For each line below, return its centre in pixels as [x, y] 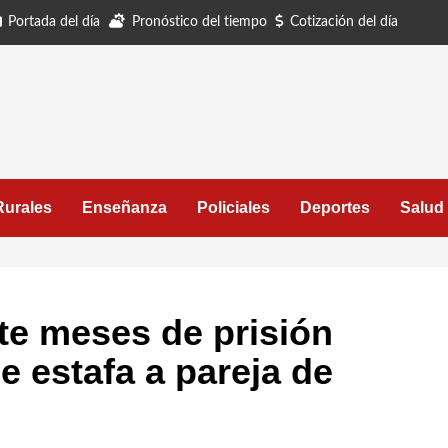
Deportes [335, 207]
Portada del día [54, 22]
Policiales [233, 207]
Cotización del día [344, 22]
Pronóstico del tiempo [199, 22]
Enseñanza [124, 207]
